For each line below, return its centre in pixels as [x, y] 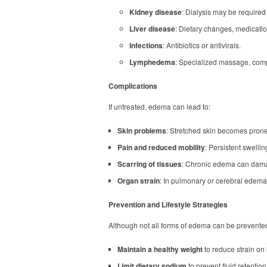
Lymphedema [152, 62]
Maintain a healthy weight [160, 249]
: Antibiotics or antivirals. [202, 45]
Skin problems [142, 131]
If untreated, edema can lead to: [159, 106]
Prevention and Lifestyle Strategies [168, 204]
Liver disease [152, 29]
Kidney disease [156, 12]
